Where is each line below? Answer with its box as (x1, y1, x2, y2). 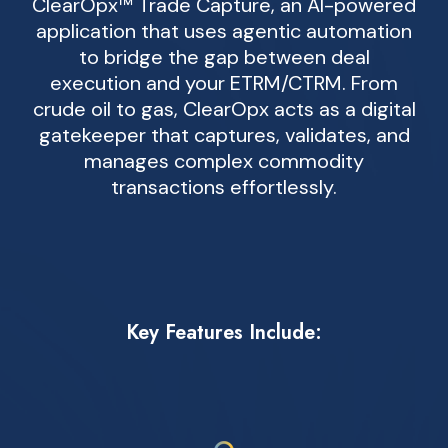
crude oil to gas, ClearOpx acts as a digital (32, 96, 416, 122)
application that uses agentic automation (36, 18, 412, 44)
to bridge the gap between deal (78, 44, 370, 70)
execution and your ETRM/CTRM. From (50, 70, 398, 96)
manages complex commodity (84, 148, 364, 174)
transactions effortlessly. (111, 174, 337, 200)
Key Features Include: (126, 318, 322, 347)
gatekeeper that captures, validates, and (38, 122, 410, 148)
